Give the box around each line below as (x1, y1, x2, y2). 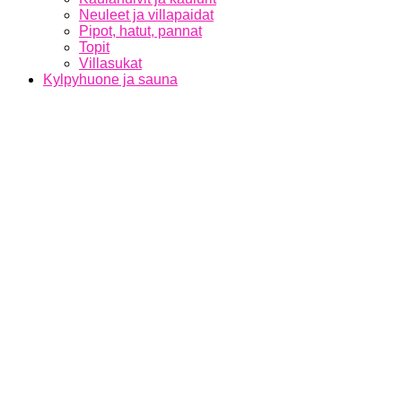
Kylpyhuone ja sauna (43, 72, 178, 87)
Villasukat (79, 56, 142, 71)
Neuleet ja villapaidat (79, 7, 214, 22)
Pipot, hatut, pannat (79, 23, 202, 39)
